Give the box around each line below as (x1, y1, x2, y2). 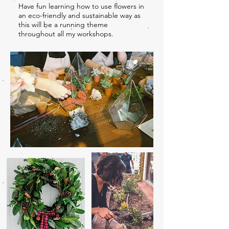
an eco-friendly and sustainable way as (18, 10, 141, 20)
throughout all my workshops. (18, 29, 113, 38)
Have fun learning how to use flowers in (18, 1, 144, 11)
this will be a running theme (18, 19, 108, 29)
